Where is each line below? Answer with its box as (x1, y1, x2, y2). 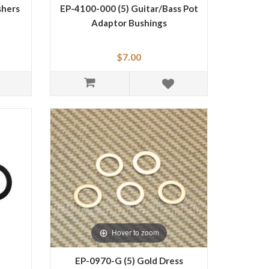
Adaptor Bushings (91, 17, 167, 28)
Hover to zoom (111, 227, 159, 238)
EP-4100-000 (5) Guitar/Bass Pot (59, 2, 198, 14)
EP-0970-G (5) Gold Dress (74, 255, 183, 266)
